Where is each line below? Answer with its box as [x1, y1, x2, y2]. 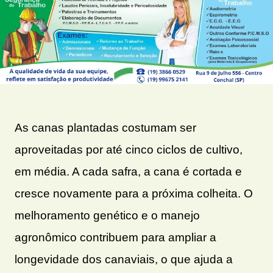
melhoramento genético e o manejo [15, 208, 200, 222]
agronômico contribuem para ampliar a [15, 230, 216, 244]
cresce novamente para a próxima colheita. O [15, 186, 253, 200]
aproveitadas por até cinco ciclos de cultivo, [15, 143, 243, 156]
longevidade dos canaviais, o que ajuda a [15, 252, 233, 266]
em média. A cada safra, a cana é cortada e [15, 165, 242, 178]
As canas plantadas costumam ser [15, 121, 196, 134]
